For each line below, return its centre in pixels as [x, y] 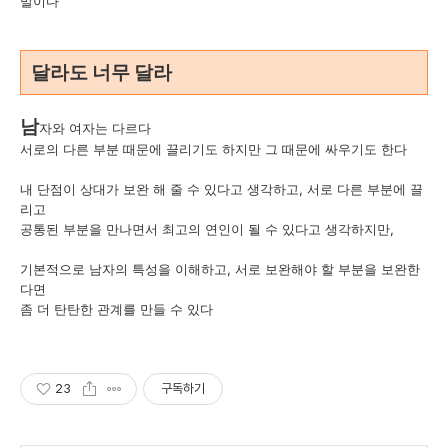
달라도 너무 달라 [101, 72]
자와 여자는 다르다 [95, 127]
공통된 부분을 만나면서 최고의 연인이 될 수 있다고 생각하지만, [207, 228]
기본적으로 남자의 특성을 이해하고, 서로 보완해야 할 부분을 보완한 [220, 268]
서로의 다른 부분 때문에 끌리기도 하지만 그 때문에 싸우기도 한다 [213, 148]
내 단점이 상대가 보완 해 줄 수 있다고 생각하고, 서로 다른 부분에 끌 [221, 188]
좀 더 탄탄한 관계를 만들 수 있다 [118, 308]
